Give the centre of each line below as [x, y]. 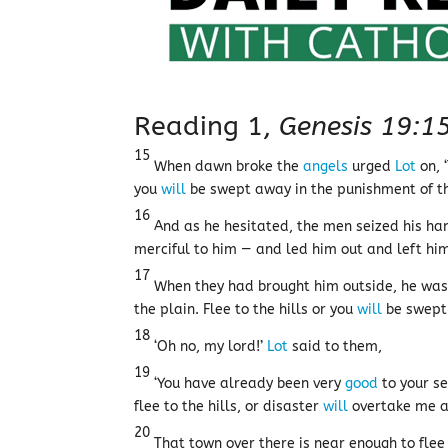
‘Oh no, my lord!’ [209, 346]
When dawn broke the [227, 166]
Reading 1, [207, 126]
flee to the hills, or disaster [229, 406]
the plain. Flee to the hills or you [246, 309]
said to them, [335, 346]
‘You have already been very [248, 383]
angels [326, 166]
